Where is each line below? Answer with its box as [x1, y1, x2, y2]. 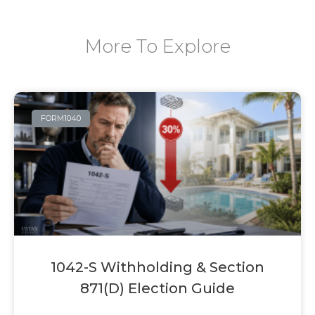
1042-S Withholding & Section [51, 259, 264, 276]
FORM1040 [41, 113, 82, 124]
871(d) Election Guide [80, 280, 235, 297]
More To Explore [84, 35, 231, 58]
